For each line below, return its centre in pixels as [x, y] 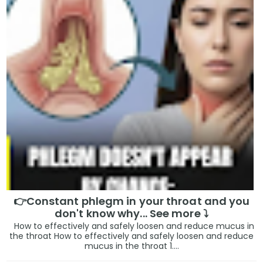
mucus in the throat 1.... [131, 246]
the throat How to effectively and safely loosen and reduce [131, 236]
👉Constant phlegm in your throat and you [131, 201]
